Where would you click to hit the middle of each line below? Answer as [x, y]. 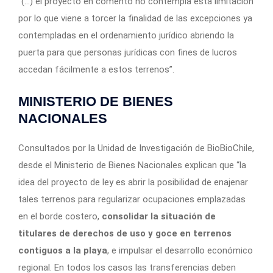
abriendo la [211, 35]
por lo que [40, 18]
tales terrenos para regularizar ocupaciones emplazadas [132, 199]
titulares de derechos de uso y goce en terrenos [125, 233]
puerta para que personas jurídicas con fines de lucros [128, 52]
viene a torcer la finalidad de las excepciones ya [157, 18]
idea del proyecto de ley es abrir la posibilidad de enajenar [133, 182]
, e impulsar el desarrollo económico [180, 250]
